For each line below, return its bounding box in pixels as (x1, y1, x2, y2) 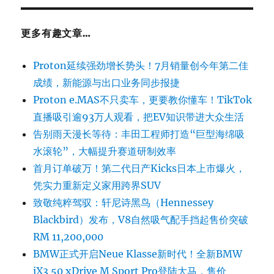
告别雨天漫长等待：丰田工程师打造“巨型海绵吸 (33, 127, 245, 140)
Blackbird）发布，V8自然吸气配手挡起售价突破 (33, 213, 249, 226)
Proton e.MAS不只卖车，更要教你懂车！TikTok (33, 93, 253, 106)
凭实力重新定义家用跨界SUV (33, 179, 161, 191)
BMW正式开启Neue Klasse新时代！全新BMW (33, 247, 243, 260)
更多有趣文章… (21, 27, 91, 39)
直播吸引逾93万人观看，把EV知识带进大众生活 (33, 110, 245, 123)
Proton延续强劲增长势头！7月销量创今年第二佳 (33, 59, 249, 72)
